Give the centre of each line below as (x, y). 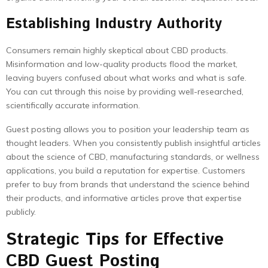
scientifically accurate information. (73, 105)
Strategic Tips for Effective (115, 240)
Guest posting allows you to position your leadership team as (128, 129)
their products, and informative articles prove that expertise (124, 198)
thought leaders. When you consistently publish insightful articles (133, 143)
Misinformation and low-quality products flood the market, (122, 64)
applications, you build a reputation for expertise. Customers (126, 170)
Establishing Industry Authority (114, 24)
